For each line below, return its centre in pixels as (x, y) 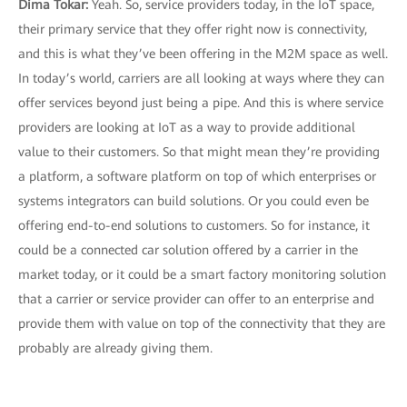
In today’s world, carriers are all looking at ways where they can (201, 78)
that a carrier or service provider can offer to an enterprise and (196, 299)
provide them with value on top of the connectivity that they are (202, 323)
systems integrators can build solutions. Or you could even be (194, 201)
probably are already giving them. (115, 348)
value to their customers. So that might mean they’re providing (199, 152)
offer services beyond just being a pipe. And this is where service (201, 103)
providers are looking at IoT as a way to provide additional (187, 127)
